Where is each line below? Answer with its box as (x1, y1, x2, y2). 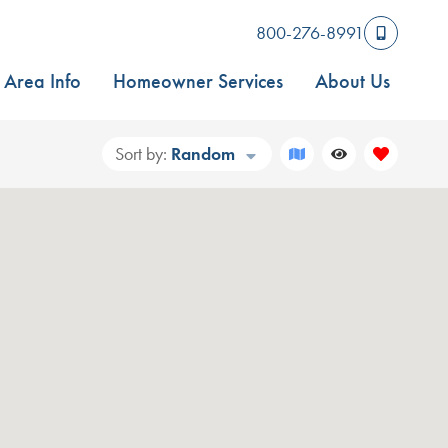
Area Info (4, 69, 81, 93)
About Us (315, 69, 390, 93)
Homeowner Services (113, 69, 283, 93)
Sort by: (115, 142, 167, 165)
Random (171, 142, 235, 165)
